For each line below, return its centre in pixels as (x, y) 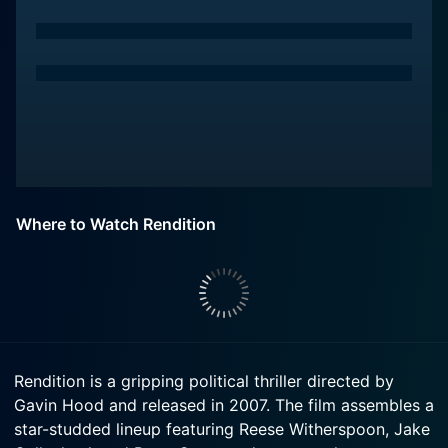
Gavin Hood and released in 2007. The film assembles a (224, 405)
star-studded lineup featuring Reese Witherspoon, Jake (222, 429)
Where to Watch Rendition (116, 224)
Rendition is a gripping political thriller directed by (204, 381)
